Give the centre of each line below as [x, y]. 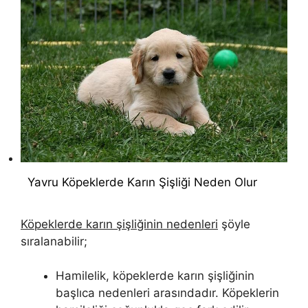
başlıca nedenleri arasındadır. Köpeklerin [167, 293]
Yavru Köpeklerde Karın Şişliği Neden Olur [142, 183]
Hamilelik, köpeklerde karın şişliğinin [155, 276]
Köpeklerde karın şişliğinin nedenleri [119, 224]
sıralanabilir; [54, 241]
